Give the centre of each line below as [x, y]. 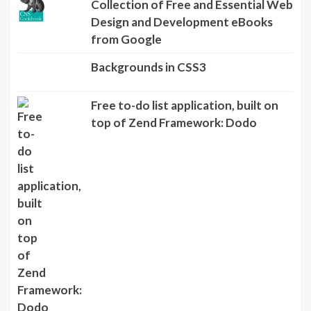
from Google [126, 39]
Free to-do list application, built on [184, 140]
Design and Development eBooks [182, 22]
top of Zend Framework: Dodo [174, 158]
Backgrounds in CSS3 [148, 67]
